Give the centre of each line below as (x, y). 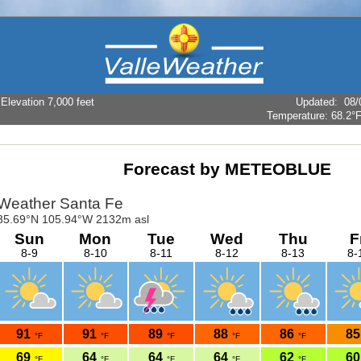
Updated (315, 102)
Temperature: (299, 116)
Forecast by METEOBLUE (227, 169)
